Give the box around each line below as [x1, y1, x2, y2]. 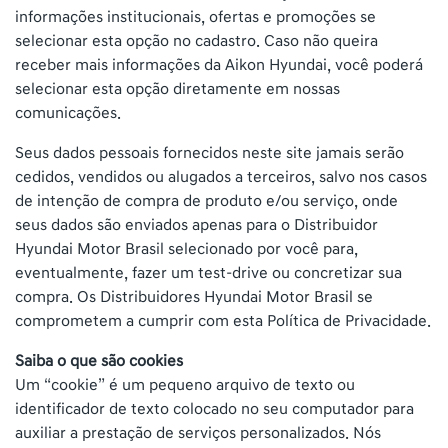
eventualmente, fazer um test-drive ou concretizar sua [15, 263, 402, 283]
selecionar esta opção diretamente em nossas [15, 79, 340, 99]
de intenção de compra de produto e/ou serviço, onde [15, 191, 398, 211]
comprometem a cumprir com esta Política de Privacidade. [15, 311, 431, 331]
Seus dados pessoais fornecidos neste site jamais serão [15, 143, 404, 163]
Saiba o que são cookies [15, 351, 183, 371]
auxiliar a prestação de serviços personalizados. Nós [15, 423, 381, 443]
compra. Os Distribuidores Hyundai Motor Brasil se [15, 287, 373, 307]
